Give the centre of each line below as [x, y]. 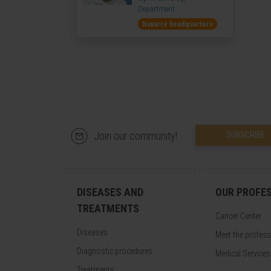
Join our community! [135, 136]
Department [156, 9]
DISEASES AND [110, 192]
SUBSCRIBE [246, 135]
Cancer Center [238, 216]
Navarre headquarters [178, 24]
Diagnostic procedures [115, 251]
